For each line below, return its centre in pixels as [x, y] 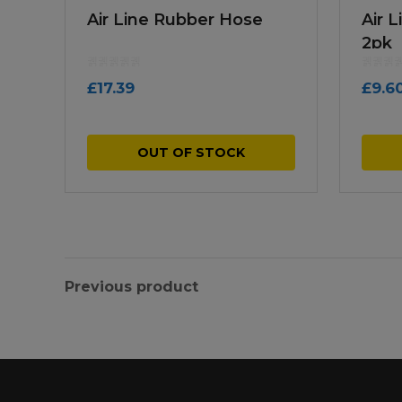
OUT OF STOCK [191, 152]
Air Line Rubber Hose [175, 19]
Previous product [131, 286]
